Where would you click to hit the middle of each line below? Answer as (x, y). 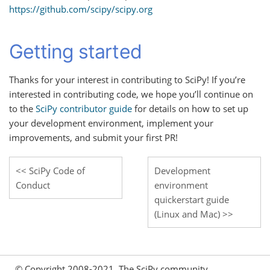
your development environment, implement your (111, 123)
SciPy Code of (57, 171)
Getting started (75, 52)
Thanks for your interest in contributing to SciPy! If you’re (127, 80)
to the (22, 108)
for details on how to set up (190, 108)
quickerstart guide (191, 199)
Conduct (33, 185)
